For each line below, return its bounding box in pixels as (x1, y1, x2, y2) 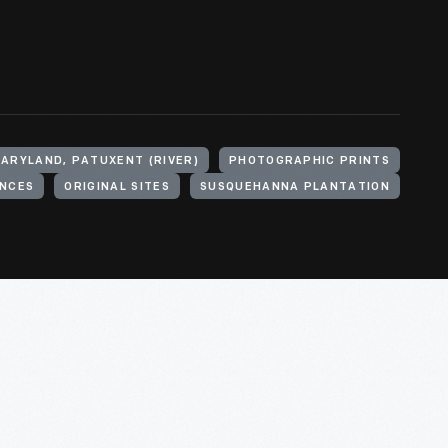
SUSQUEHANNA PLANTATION (199, 182, 390, 193)
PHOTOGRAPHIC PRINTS (228, 156, 390, 167)
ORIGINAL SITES (64, 182, 170, 193)
